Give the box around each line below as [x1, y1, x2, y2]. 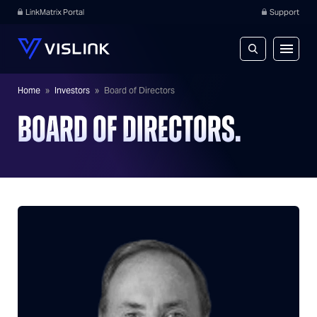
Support [270, 7, 299, 17]
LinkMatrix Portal [25, 7, 84, 17]
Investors [54, 85, 90, 96]
